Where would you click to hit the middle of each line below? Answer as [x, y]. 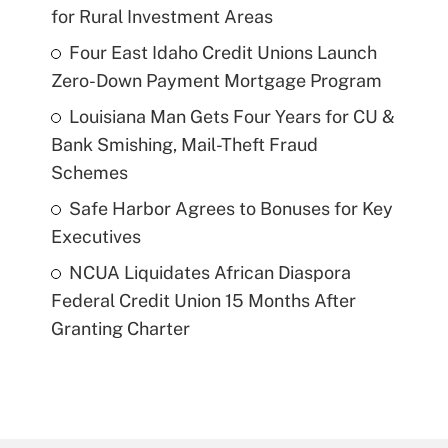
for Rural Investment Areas [161, 16]
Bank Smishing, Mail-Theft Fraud [184, 144]
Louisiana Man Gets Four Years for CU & [231, 116]
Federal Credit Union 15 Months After [203, 300]
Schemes [89, 172]
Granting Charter [120, 328]
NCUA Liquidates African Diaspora [209, 272]
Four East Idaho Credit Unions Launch [222, 52]
